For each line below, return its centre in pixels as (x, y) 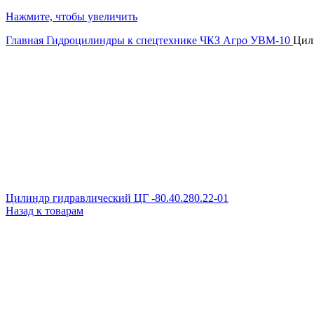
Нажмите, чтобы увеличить (71, 16)
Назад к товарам (45, 211)
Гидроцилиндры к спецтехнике (123, 40)
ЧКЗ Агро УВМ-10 (246, 40)
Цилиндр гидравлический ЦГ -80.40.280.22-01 (117, 198)
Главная (26, 40)
